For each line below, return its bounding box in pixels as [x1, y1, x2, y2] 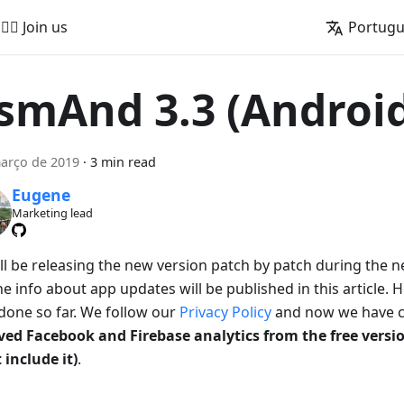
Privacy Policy [179, 301, 271, 322]
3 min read [90, 153, 156, 170]
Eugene [11, 184, 70, 207]
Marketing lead [11, 205, 93, 222]
